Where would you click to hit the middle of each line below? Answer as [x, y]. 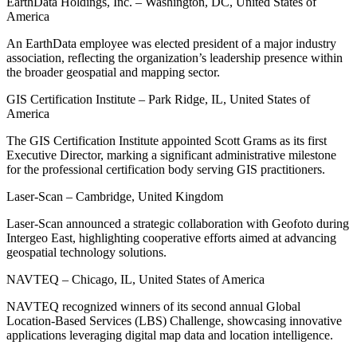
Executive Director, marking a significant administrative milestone [171, 155]
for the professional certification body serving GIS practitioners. [166, 169]
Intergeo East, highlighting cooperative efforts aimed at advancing [171, 237]
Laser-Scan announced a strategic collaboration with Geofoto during [178, 223]
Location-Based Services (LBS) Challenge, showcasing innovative [174, 320]
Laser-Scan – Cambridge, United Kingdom [115, 196]
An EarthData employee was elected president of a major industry [171, 43]
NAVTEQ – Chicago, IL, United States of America [135, 279]
